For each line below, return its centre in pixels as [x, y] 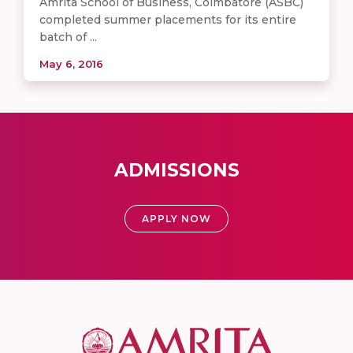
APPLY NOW [176, 219]
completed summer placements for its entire [168, 20]
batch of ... [68, 37]
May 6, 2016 [71, 64]
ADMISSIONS [176, 171]
